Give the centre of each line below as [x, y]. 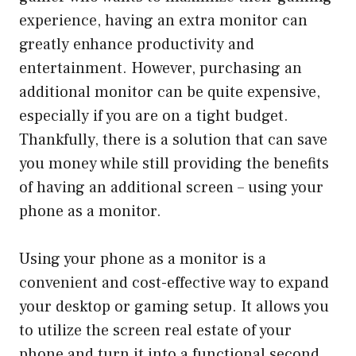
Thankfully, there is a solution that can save [173, 139]
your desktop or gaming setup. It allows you [174, 306]
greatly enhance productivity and [137, 44]
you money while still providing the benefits [174, 163]
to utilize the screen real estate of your [155, 330]
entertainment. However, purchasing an [161, 68]
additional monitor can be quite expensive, [170, 92]
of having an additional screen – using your [171, 187]
